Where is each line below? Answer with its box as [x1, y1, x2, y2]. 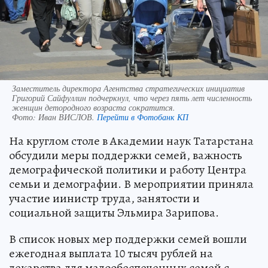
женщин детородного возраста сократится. [12, 101, 175, 113]
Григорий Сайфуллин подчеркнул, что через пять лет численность [12, 92, 252, 103]
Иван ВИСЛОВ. [38, 111, 97, 123]
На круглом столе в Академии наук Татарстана [9, 132, 254, 149]
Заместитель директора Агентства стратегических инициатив [12, 82, 245, 94]
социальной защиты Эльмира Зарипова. [9, 204, 219, 221]
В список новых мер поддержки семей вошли [9, 230, 247, 247]
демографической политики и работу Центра [9, 161, 246, 178]
